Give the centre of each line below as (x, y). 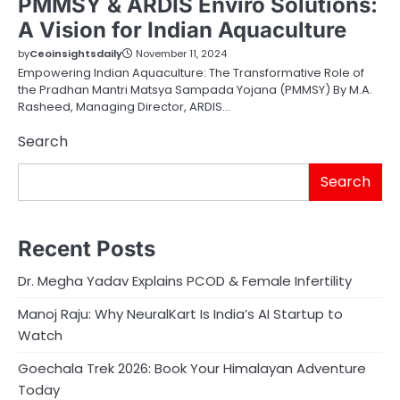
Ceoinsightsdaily (76, 54)
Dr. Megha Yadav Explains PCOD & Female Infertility (185, 280)
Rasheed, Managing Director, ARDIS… (124, 107)
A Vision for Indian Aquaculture (182, 30)
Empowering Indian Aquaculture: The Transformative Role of (191, 73)
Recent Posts (87, 248)
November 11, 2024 (181, 54)
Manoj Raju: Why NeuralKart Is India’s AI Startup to (180, 313)
